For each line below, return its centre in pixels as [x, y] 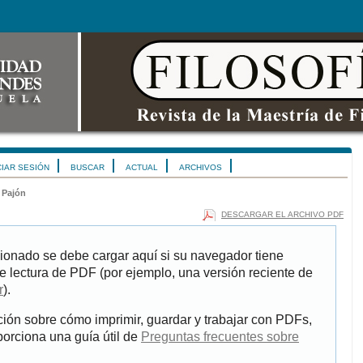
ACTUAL [142, 167]
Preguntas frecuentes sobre [220, 337]
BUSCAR [88, 167]
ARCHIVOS [201, 167]
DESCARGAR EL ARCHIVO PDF [282, 214]
